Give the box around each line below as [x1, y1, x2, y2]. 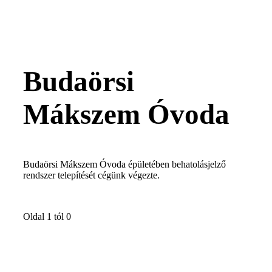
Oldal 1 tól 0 [23, 211, 71, 222]
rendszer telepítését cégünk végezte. [23, 169, 160, 180]
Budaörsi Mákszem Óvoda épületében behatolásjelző [23, 158, 226, 169]
